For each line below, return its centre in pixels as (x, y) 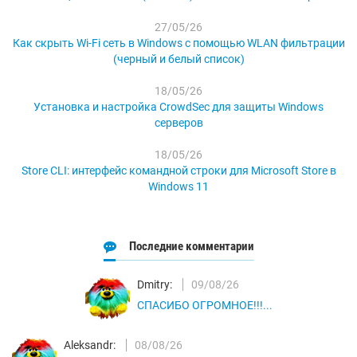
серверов (178, 123)
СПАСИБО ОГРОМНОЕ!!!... (204, 306)
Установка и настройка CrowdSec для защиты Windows (178, 107)
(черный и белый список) (178, 59)
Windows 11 (178, 187)
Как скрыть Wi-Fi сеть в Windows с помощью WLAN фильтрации (178, 43)
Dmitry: (154, 285)
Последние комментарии (191, 247)
